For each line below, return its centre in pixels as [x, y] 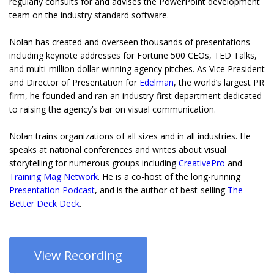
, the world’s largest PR [219, 83]
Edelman [157, 83]
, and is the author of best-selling [161, 190]
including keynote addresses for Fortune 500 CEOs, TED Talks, [133, 56]
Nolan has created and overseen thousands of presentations [130, 42]
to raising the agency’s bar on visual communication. [113, 109]
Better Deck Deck [44, 204]
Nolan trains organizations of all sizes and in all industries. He [130, 136]
